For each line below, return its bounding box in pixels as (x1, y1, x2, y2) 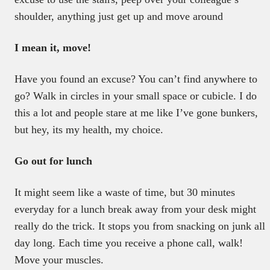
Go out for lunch (14, 155, 92, 168)
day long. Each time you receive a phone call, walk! (14, 237, 243, 250)
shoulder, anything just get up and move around (14, 10, 223, 23)
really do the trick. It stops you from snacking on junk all (14, 220, 265, 233)
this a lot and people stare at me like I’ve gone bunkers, (14, 107, 258, 119)
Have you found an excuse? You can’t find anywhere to (14, 73, 257, 86)
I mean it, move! (14, 42, 91, 54)
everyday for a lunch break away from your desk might (14, 203, 256, 216)
